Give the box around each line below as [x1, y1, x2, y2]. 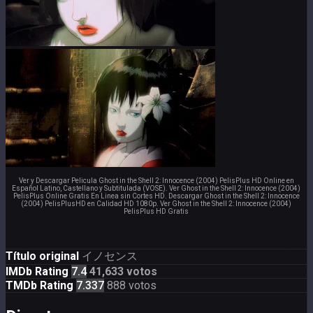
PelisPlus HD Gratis [124, 207, 189, 215]
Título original [6, 249, 79, 263]
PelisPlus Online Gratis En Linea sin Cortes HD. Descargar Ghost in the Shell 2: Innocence [13, 191, 300, 200]
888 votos [104, 278, 156, 292]
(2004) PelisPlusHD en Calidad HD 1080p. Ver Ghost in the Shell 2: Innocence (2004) [21, 199, 291, 208]
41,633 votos [87, 264, 157, 278]
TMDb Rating [6, 278, 73, 292]
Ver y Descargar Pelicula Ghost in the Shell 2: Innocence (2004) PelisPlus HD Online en [18, 176, 294, 184]
